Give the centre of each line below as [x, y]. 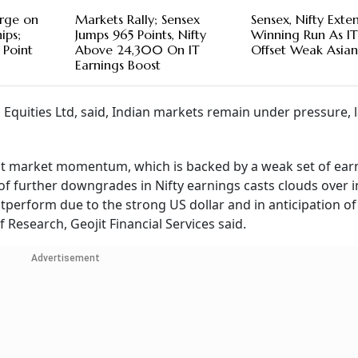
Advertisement [65, 259]
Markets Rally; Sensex [137, 20]
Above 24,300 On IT [137, 50]
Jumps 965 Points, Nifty [140, 35]
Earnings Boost [117, 65]
